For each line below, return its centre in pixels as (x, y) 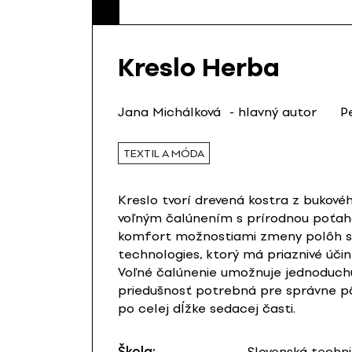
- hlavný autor (273, 112)
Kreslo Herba (199, 68)
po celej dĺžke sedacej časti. (207, 309)
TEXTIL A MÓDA (164, 153)
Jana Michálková (169, 112)
